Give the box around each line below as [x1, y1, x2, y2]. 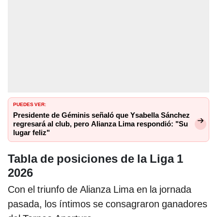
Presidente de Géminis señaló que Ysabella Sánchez [13, 111, 190, 120]
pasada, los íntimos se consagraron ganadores [8, 198, 207, 210]
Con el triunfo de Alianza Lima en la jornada [8, 183, 191, 195]
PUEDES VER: [13, 100, 46, 108]
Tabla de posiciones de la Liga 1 [8, 152, 183, 166]
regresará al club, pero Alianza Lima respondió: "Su [13, 120, 188, 129]
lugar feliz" [13, 128, 50, 138]
